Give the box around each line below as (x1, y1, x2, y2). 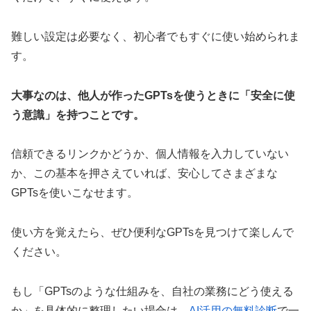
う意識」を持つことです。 (11, 108, 144, 121)
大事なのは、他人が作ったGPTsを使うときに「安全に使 (11, 89, 295, 101)
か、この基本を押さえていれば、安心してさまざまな (11, 167, 278, 180)
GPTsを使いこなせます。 (11, 187, 138, 199)
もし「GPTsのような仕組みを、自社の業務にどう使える (11, 285, 294, 297)
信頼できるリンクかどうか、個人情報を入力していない (11, 148, 289, 160)
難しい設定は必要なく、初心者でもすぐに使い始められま (11, 30, 300, 42)
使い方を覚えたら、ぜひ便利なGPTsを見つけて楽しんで (11, 226, 294, 239)
